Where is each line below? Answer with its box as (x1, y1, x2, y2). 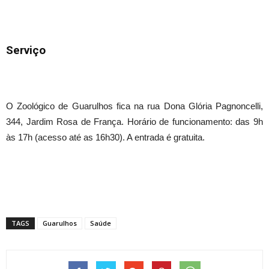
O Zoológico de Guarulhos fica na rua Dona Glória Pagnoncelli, (6, 101, 263, 112)
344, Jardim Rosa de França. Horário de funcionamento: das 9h (6, 116, 263, 127)
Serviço (6, 43, 46, 58)
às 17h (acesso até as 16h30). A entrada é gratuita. (6, 132, 205, 143)
